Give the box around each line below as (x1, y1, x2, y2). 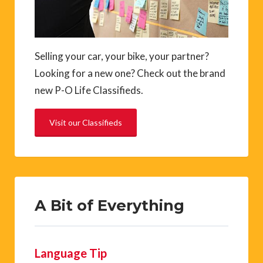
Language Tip (35, 245, 107, 260)
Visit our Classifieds (49, 117, 122, 127)
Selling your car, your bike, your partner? (35, 49, 209, 62)
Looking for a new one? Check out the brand (35, 66, 225, 79)
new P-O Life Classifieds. (35, 83, 143, 96)
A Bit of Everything (35, 195, 184, 214)
